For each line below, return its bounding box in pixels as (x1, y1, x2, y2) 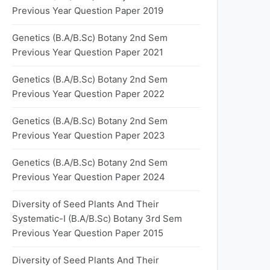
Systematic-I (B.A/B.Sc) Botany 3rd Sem (12, 213, 182, 224)
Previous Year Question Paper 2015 (12, 227, 163, 239)
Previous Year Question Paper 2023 (12, 130, 165, 141)
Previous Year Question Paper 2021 (12, 46, 163, 58)
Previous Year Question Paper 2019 (12, 5, 163, 16)
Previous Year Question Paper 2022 (12, 88, 165, 99)
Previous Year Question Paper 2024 (12, 171, 165, 183)
